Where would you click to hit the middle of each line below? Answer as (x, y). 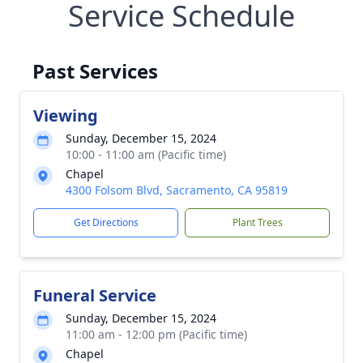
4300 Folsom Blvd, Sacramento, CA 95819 (177, 190)
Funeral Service (95, 295)
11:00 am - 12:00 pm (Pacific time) (156, 334)
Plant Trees (257, 222)
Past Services (95, 71)
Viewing (66, 115)
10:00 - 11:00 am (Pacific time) (146, 154)
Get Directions (106, 222)
